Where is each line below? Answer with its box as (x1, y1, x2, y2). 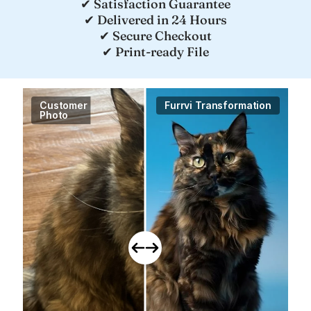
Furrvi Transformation (164, 99, 271, 111)
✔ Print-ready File (102, 43, 209, 60)
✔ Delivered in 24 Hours (84, 11, 227, 28)
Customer (40, 99, 87, 111)
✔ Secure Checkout (99, 27, 212, 44)
